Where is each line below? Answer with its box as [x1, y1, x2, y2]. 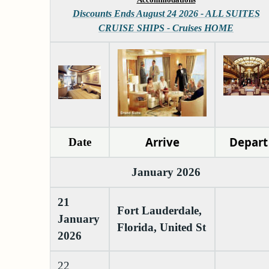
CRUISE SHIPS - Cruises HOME [98, 23, 234, 34]
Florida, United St [117, 221, 206, 234]
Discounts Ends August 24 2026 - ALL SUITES [72, 8, 260, 19]
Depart [229, 134, 268, 150]
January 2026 [131, 166, 201, 179]
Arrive [145, 134, 180, 150]
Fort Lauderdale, [117, 204, 202, 217]
